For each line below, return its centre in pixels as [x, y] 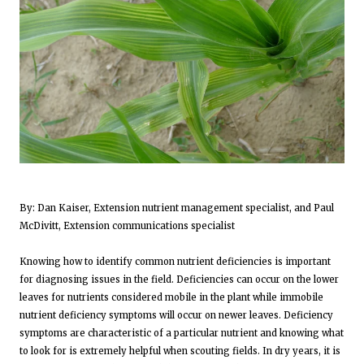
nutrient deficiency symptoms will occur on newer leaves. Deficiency [176, 315]
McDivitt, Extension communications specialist [127, 225]
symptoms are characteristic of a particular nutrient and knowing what [182, 333]
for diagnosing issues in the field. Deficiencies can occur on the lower [179, 279]
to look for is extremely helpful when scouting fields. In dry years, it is [180, 351]
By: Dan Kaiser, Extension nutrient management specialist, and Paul [177, 208]
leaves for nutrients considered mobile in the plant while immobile [171, 297]
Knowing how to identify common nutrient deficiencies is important [175, 261]
